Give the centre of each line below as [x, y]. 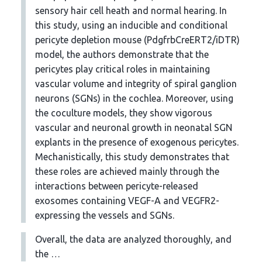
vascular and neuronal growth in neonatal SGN [134, 128]
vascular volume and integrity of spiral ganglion [136, 84]
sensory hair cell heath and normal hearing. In [131, 11]
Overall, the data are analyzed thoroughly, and [133, 239]
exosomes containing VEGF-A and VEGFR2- [127, 201]
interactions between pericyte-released [117, 186]
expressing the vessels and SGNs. [105, 216]
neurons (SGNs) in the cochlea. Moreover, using [134, 99]
